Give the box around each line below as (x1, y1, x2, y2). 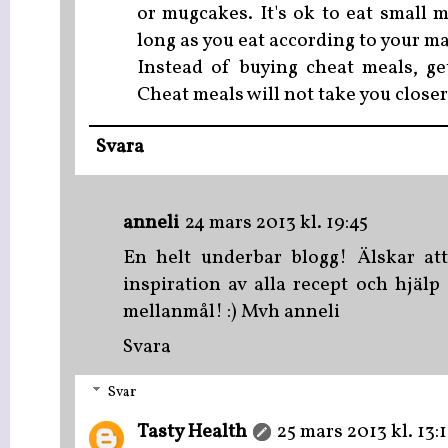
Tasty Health (137, 418, 247, 446)
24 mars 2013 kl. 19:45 (185, 210, 368, 238)
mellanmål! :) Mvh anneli (123, 299, 340, 327)
